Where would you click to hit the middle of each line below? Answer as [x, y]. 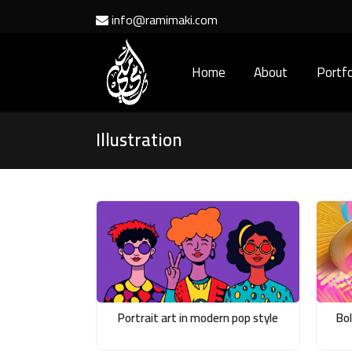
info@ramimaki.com [165, 19]
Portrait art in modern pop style [198, 318]
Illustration [139, 140]
